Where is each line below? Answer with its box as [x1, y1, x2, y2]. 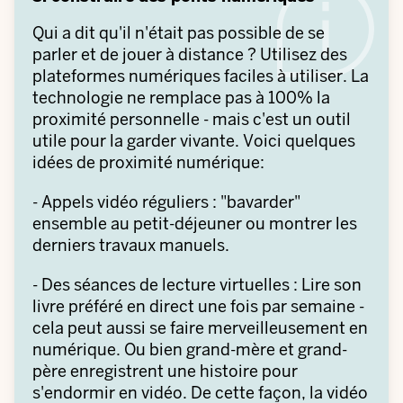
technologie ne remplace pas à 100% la [32, 87, 330, 108]
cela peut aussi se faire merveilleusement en [32, 318, 368, 338]
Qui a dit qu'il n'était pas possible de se [32, 22, 325, 43]
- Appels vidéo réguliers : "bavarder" [32, 192, 300, 212]
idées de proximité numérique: [32, 152, 264, 173]
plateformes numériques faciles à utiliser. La [32, 66, 369, 86]
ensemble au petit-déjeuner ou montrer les [32, 213, 357, 234]
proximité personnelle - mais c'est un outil [32, 109, 351, 130]
